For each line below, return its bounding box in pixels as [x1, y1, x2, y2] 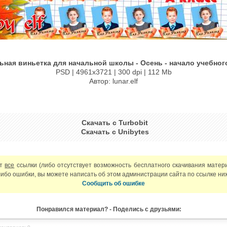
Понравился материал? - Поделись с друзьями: [36, 206, 181, 213]
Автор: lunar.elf [89, 77, 138, 85]
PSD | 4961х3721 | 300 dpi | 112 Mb [55, 68, 172, 76]
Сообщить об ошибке [82, 180, 145, 187]
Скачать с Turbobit [82, 119, 148, 127]
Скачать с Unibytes [81, 128, 149, 136]
